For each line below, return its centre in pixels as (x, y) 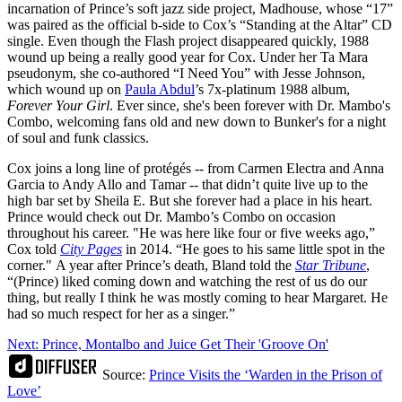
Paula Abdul (160, 90)
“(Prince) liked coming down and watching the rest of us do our (187, 282)
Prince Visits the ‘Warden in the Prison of (266, 375)
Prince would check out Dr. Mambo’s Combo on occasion (171, 217)
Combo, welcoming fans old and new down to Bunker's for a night (197, 122)
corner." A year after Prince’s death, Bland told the (151, 266)
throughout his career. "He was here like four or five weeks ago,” (191, 233)
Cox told (34, 249)
